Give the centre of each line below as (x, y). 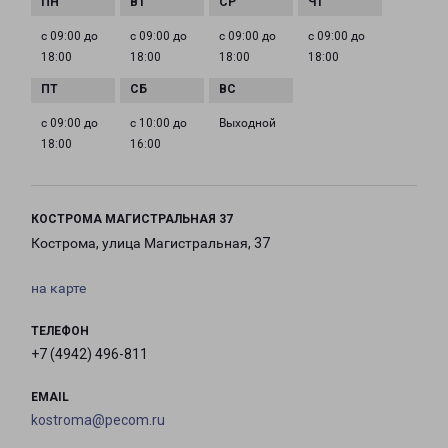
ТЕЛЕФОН (60, 331)
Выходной (247, 123)
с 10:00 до (158, 123)
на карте (58, 288)
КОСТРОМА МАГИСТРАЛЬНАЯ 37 (132, 219)
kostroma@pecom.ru (98, 420)
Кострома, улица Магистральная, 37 (150, 243)
